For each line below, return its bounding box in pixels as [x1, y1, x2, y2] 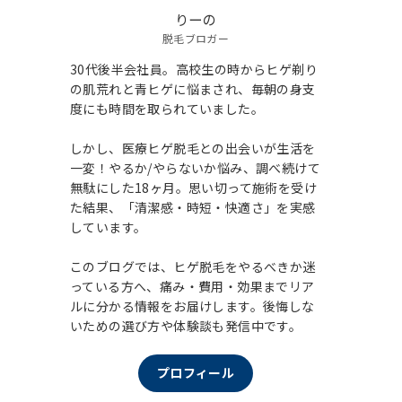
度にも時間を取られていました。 [70, 99, 264, 118]
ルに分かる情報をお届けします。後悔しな [70, 296, 315, 315]
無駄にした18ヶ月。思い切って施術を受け [70, 178, 317, 197]
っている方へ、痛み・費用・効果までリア [70, 276, 315, 295]
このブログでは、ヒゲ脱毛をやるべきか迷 [70, 257, 316, 275]
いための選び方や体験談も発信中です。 [70, 316, 302, 335]
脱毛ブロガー [162, 30, 230, 46]
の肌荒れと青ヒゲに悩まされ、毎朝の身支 [70, 79, 316, 98]
